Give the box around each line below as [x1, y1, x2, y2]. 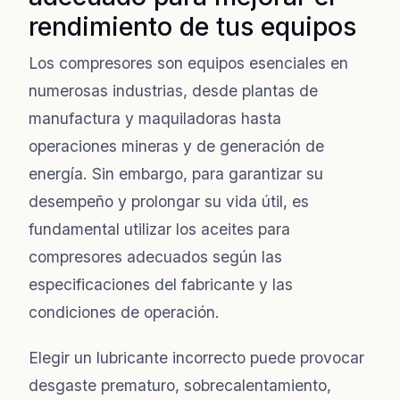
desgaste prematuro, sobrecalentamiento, [29, 375, 331, 395]
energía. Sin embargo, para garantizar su [29, 163, 323, 183]
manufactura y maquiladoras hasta [29, 108, 281, 128]
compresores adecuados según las [29, 246, 282, 266]
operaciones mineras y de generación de [29, 136, 324, 155]
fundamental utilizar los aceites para [29, 219, 290, 238]
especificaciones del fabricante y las [29, 274, 293, 294]
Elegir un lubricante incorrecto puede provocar [29, 347, 364, 367]
